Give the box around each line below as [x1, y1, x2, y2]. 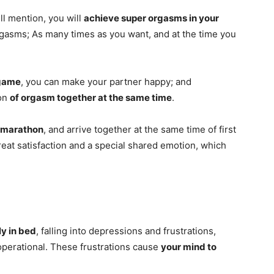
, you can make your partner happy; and [21, 76, 191, 88]
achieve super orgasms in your [84, 12, 219, 24]
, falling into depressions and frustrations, [36, 225, 216, 237]
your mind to [161, 241, 217, 253]
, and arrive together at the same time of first [43, 124, 236, 136]
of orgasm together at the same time [10, 92, 172, 104]
